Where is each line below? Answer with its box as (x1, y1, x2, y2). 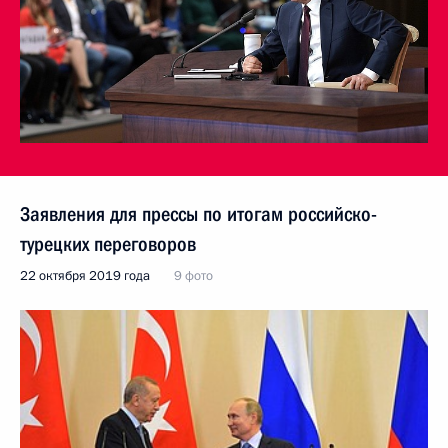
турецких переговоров (20, 232, 196, 256)
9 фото (174, 267, 213, 285)
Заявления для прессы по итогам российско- (20, 202, 377, 226)
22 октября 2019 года (20, 267, 150, 285)
